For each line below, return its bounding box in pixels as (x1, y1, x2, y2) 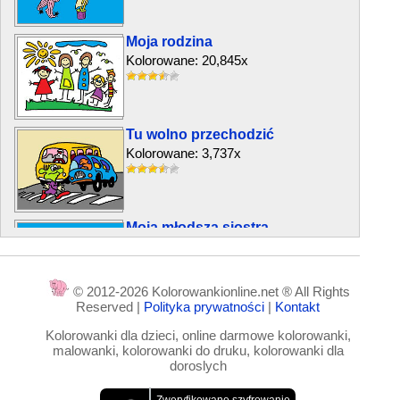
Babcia (126, 312, 173, 328)
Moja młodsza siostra (126, 220, 269, 235)
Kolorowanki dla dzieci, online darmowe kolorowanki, (45, 328, 351, 343)
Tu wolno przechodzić (126, 127, 274, 142)
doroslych (169, 358, 227, 373)
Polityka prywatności (144, 299, 269, 314)
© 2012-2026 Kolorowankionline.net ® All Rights (69, 284, 350, 299)
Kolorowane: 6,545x (126, 238, 241, 254)
